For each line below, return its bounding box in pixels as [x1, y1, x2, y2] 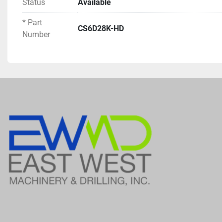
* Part [22, 18, 42, 27]
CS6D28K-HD [78, 24, 124, 33]
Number [22, 30, 50, 39]
